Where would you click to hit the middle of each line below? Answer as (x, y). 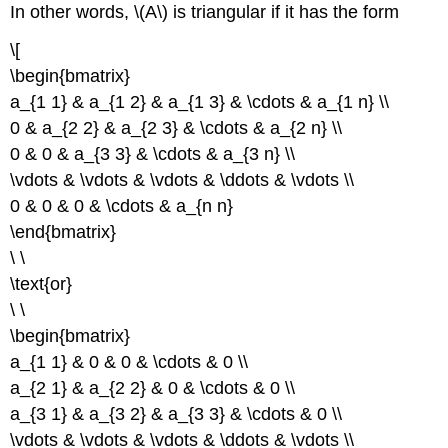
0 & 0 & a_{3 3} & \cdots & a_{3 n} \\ (153, 154)
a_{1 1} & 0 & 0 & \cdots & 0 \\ (129, 362)
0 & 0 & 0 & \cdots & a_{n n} (122, 206)
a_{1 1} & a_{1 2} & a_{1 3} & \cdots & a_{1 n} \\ (200, 102)
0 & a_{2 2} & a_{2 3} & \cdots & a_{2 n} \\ (176, 128)
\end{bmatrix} (63, 232)
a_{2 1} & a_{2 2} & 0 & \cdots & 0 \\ (153, 388)
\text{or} (41, 284)
